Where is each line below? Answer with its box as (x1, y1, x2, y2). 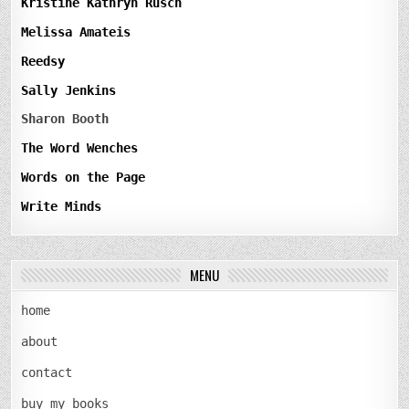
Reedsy (21, 53, 66, 68)
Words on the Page (21, 170, 146, 185)
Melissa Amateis (21, 25, 131, 40)
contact (21, 364, 73, 380)
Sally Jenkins (21, 82, 117, 98)
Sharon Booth (21, 111, 110, 127)
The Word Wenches (21, 141, 139, 156)
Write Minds (21, 198, 102, 214)
